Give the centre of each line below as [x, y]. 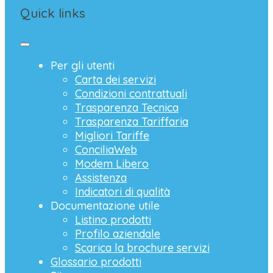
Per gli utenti [83, 66]
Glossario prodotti [96, 262]
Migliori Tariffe [112, 136]
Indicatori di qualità [122, 192]
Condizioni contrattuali [131, 94]
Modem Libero [112, 164]
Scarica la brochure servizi [142, 248]
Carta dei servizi [115, 80]
